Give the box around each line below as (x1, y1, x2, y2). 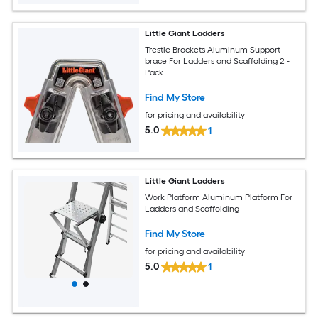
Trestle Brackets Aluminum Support (145, 44, 281, 55)
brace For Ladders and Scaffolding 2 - (145, 55, 290, 66)
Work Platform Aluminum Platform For (145, 192, 293, 202)
